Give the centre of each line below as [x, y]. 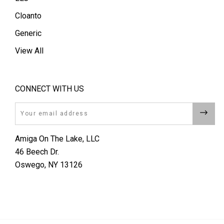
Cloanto [28, 16]
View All [29, 51]
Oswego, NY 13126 [49, 164]
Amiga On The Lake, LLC [57, 138]
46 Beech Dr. [37, 151]
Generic [28, 33]
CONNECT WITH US [49, 88]
